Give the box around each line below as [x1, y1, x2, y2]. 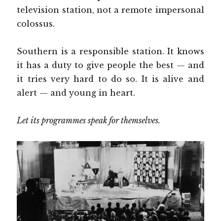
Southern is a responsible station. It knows [17, 46, 204, 57]
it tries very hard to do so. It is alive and [17, 74, 204, 84]
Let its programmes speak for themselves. [17, 115, 161, 126]
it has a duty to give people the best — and [17, 60, 204, 71]
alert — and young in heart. [17, 88, 136, 98]
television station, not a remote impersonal [17, 5, 204, 15]
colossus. [17, 19, 55, 29]
